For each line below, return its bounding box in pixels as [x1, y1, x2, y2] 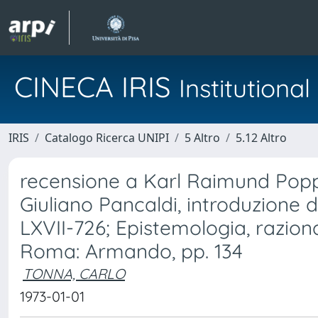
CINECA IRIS [14, 69, 179, 104]
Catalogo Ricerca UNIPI [45, 130, 169, 146]
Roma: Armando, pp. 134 [20, 238, 243, 263]
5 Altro [185, 130, 220, 146]
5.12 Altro [236, 130, 287, 146]
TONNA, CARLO [23, 265, 125, 283]
